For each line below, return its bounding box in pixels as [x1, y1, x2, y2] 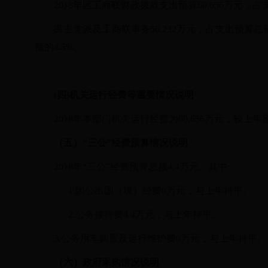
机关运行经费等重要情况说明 [69, 90, 194, 100]
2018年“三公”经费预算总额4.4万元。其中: [54, 162, 230, 172]
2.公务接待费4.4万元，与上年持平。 [63, 209, 221, 220]
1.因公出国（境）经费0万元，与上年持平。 [63, 185, 252, 196]
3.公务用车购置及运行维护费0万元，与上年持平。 [54, 233, 267, 243]
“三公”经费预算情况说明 [83, 138, 188, 148]
